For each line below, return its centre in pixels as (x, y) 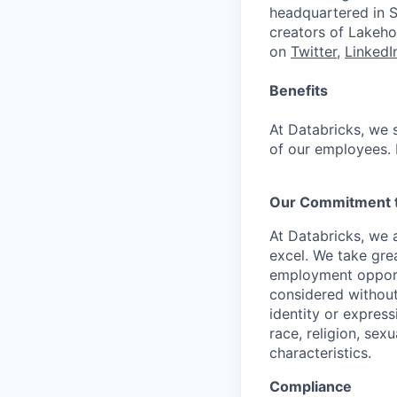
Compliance (311, 386)
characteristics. (320, 353)
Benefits (299, 90)
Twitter (314, 51)
